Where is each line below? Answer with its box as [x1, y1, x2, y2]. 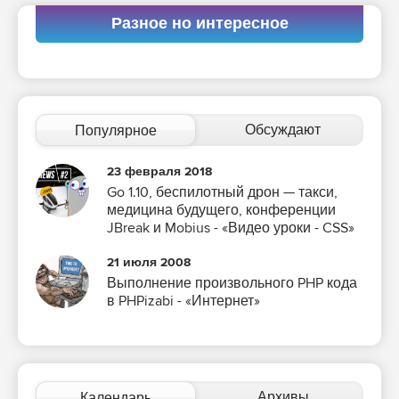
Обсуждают [245, 121, 322, 140]
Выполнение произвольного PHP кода [107, 274, 357, 293]
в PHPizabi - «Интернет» [107, 292, 260, 311]
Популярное [75, 122, 158, 141]
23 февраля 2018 [107, 164, 212, 180]
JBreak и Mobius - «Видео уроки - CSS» [107, 219, 354, 238]
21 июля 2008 [107, 255, 191, 271]
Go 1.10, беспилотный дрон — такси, [107, 183, 338, 202]
